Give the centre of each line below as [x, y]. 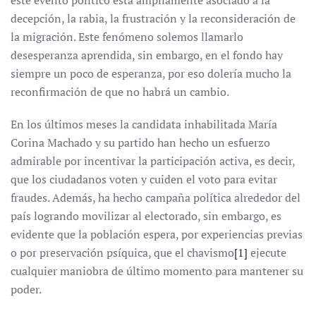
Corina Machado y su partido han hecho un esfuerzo [140, 142]
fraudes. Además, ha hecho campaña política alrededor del [156, 197]
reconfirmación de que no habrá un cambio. [120, 92]
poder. [26, 289]
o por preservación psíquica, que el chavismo [122, 253]
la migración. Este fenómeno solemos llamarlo [127, 37]
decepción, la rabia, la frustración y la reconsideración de [153, 18]
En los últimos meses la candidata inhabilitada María [144, 124]
